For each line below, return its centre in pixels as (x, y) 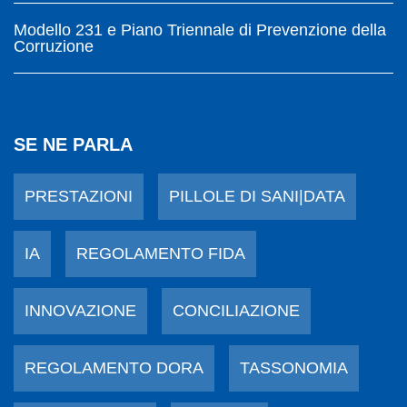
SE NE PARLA (73, 144)
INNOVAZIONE (80, 310)
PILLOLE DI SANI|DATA (257, 196)
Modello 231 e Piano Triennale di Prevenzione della (200, 30)
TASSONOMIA (294, 367)
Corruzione (54, 46)
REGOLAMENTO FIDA (161, 253)
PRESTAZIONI (79, 196)
